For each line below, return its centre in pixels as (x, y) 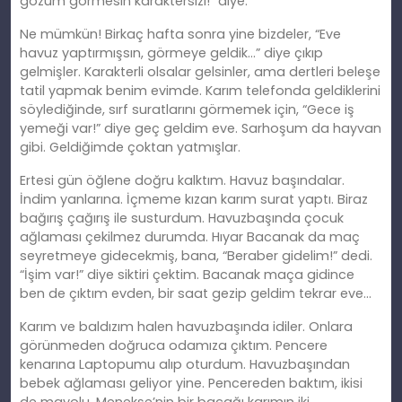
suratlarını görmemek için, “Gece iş (241, 110)
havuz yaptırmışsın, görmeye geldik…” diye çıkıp (171, 53)
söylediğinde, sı (69, 110)
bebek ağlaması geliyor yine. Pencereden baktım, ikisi (191, 384)
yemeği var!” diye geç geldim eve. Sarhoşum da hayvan (201, 129)
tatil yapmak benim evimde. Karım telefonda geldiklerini (200, 91)
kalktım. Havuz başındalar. (259, 181)
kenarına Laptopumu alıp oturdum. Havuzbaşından (185, 365)
